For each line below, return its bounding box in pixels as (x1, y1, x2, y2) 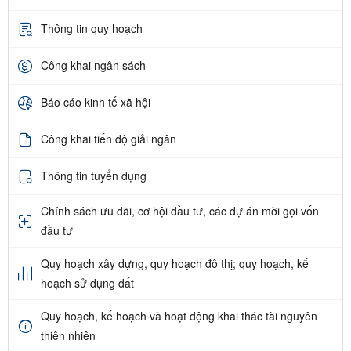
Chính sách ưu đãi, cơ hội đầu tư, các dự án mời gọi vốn (41, 202, 319, 219)
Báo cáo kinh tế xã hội (41, 94, 150, 110)
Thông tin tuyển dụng (41, 168, 147, 184)
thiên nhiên (41, 327, 96, 343)
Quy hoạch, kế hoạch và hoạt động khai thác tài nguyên (41, 307, 317, 324)
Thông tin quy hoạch (41, 20, 143, 37)
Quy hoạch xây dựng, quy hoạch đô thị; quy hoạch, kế (41, 255, 309, 271)
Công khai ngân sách (41, 57, 146, 74)
